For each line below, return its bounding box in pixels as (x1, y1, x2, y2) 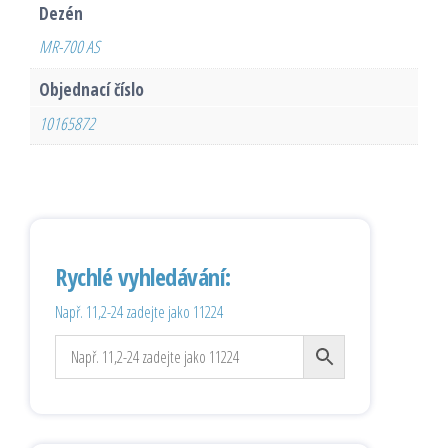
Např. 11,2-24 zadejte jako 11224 (55, 301, 223, 324)
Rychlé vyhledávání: (55, 260, 231, 294)
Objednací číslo (38, 78, 144, 102)
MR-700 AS (38, 35, 100, 59)
